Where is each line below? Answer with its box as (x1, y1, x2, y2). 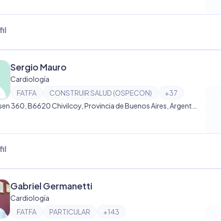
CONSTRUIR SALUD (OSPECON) (49, 88, 152, 97)
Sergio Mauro (10, 61, 67, 73)
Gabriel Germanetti (10, 180, 92, 191)
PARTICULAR (49, 207, 90, 216)
